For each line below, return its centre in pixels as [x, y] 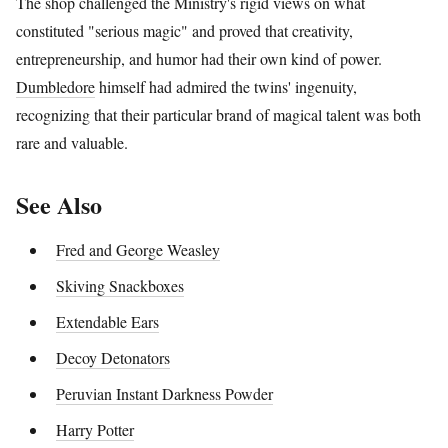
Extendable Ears [107, 321]
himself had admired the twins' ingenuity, [226, 86]
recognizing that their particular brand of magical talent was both [218, 114]
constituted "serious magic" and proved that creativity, [184, 30]
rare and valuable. [72, 142]
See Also [59, 204]
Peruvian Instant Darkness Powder [164, 393]
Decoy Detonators [113, 357]
